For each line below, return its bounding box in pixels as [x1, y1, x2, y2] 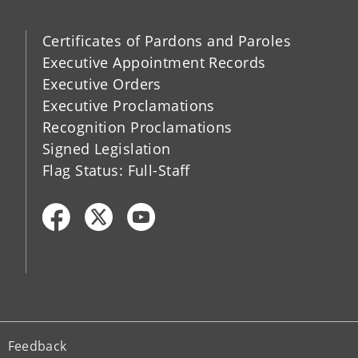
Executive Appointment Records [42, 53, 266, 73]
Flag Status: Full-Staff [42, 161, 190, 181]
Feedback [7, 336, 67, 355]
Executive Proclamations [42, 96, 215, 116]
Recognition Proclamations [42, 117, 233, 137]
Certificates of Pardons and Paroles [42, 31, 292, 51]
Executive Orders [42, 74, 161, 94]
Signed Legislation [42, 139, 171, 159]
